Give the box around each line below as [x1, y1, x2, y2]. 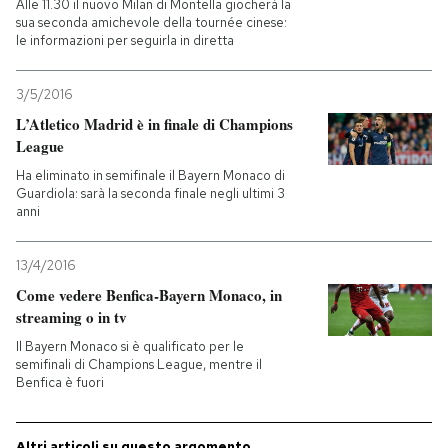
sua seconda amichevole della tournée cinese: [16, 14, 287, 31]
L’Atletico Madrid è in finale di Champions [16, 113, 293, 135]
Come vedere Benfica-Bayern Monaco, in [16, 284, 282, 306]
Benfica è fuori [16, 374, 104, 391]
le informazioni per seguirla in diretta [16, 32, 234, 49]
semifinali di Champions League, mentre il [16, 356, 262, 373]
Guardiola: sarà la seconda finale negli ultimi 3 [16, 185, 285, 202]
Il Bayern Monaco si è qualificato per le [16, 338, 244, 355]
